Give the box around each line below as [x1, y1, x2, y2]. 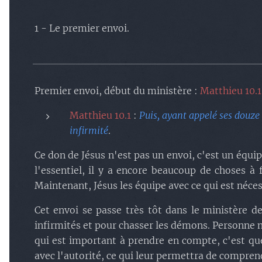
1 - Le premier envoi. [34, 22, 129, 34]
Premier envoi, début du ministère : [34, 85, 200, 96]
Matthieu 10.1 [69, 109, 131, 121]
